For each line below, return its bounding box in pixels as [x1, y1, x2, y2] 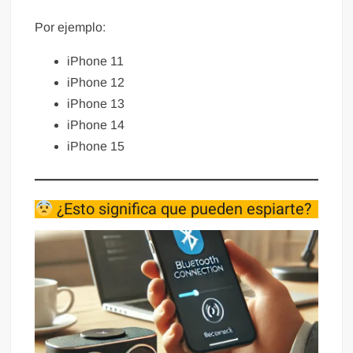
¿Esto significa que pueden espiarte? [53, 198, 312, 221]
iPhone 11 [67, 54, 124, 69]
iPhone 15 [67, 139, 125, 154]
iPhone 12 [67, 76, 125, 90]
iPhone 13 [67, 97, 125, 111]
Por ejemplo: [35, 20, 106, 35]
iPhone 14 [67, 118, 125, 132]
